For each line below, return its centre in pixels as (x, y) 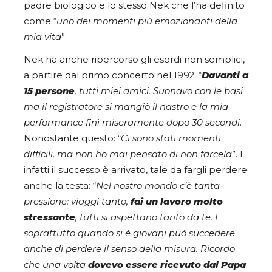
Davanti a (225, 75)
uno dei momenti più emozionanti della (147, 21)
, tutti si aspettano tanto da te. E (148, 217)
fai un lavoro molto (177, 201)
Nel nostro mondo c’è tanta (158, 185)
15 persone (49, 91)
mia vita (42, 37)
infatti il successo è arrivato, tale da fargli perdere (135, 170)
